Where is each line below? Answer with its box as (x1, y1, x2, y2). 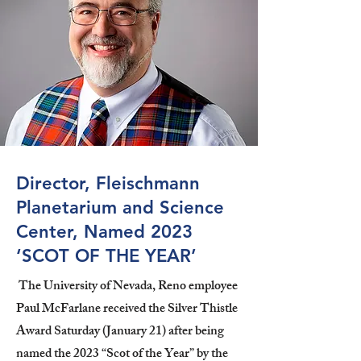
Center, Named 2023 (16, 220, 193, 243)
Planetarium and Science (16, 196, 224, 218)
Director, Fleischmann (16, 172, 200, 194)
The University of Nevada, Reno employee (16, 275, 238, 299)
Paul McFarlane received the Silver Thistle (16, 297, 238, 322)
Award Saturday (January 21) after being (16, 320, 224, 344)
